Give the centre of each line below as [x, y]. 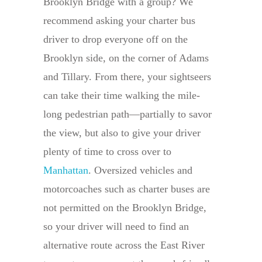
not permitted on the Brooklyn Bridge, [125, 208]
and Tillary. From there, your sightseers [127, 77]
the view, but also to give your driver [122, 133]
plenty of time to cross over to [107, 152]
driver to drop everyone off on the [116, 39]
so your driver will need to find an [116, 227]
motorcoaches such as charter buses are [127, 189]
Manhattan [66, 170]
